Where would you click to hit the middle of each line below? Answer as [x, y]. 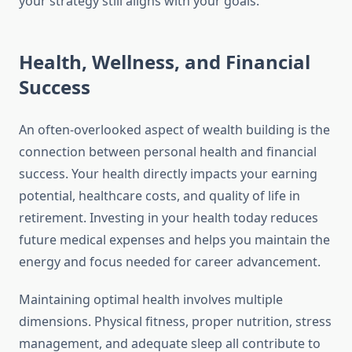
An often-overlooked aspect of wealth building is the [174, 130]
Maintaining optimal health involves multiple [151, 300]
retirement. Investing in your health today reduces [169, 218]
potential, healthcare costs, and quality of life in [159, 196]
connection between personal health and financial [168, 152]
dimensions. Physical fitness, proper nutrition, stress [175, 322]
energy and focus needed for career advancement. [170, 262]
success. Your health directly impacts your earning [168, 174]
